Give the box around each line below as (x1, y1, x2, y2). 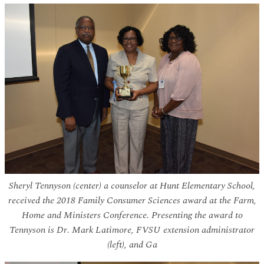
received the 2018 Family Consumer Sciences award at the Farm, (8, 193, 256, 207)
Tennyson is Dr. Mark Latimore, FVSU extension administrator (9, 222, 255, 237)
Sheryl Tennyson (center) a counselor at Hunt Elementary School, (9, 178, 255, 193)
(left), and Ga (107, 237, 157, 252)
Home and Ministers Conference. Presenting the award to (21, 207, 243, 222)
